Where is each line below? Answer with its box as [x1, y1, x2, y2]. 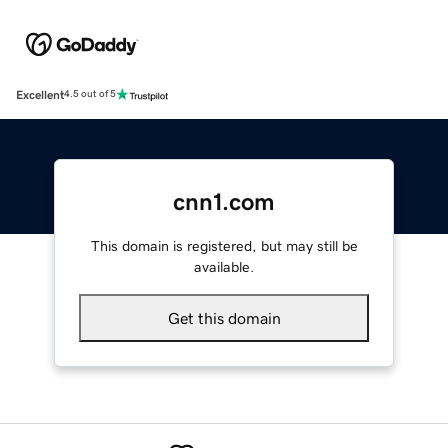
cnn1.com [173, 189, 275, 214]
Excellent [16, 88, 64, 101]
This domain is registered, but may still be [90, 238, 358, 253]
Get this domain [167, 309, 281, 326]
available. [194, 259, 254, 274]
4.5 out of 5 [64, 89, 116, 100]
